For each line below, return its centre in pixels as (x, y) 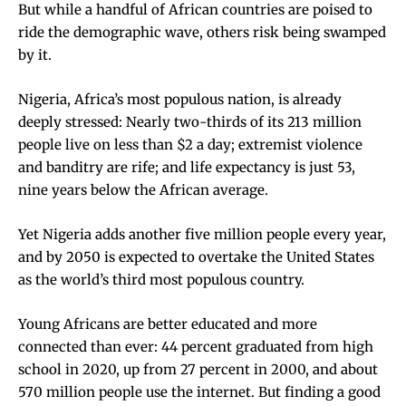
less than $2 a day (173, 144)
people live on (66, 144)
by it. (35, 54)
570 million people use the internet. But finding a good (199, 391)
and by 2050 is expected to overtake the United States (196, 256)
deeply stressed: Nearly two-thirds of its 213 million (190, 121)
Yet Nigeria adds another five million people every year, (202, 234)
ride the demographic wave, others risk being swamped (202, 32)
